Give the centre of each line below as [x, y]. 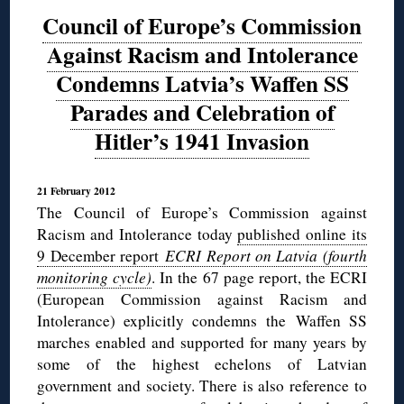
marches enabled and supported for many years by [202, 342]
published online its [302, 234]
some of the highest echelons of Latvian [202, 363]
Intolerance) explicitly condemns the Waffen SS [202, 320]
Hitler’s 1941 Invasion [202, 141]
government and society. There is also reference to [202, 385]
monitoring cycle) [95, 277]
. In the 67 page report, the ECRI [259, 277]
